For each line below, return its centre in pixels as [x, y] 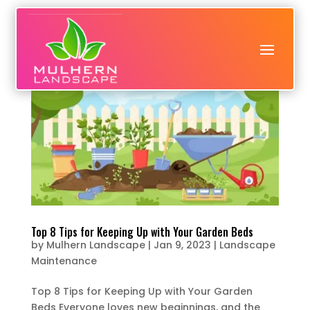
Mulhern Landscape [95, 245]
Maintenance [64, 261]
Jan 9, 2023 [182, 245]
